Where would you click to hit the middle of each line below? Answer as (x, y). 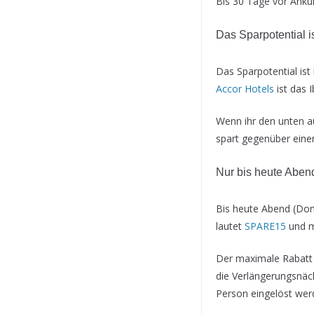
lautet (230, 226)
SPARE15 (265, 226)
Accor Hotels (245, 89)
